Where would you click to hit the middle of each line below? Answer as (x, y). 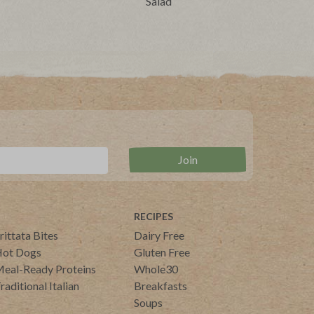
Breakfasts (161, 286)
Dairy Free (159, 235)
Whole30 (156, 269)
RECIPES (153, 217)
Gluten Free (162, 252)
